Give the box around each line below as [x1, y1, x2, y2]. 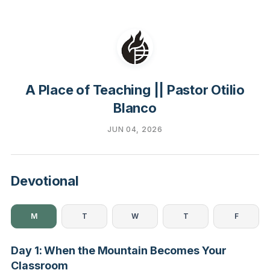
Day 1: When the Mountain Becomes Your [11, 244, 227, 257]
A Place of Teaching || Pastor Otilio [25, 82, 245, 98]
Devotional [11, 173, 79, 189]
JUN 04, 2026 [107, 125, 163, 134]
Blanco [113, 100, 157, 116]
